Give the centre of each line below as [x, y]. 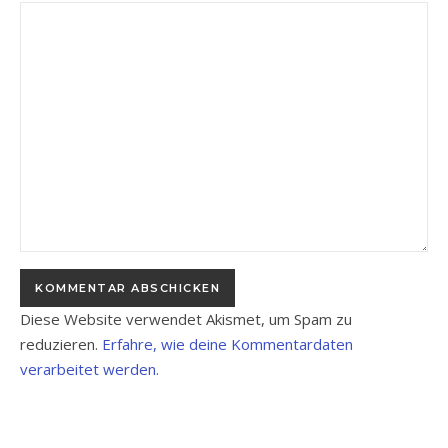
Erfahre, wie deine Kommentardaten [227, 344]
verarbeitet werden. [89, 369]
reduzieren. [61, 344]
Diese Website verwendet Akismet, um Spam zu [186, 319]
